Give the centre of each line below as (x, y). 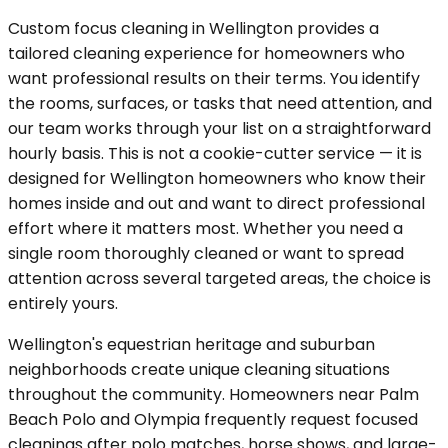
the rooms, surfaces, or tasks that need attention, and (220, 103)
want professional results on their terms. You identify (214, 78)
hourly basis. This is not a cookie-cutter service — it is (215, 153)
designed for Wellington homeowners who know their (217, 178)
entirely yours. (63, 303)
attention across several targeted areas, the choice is (219, 278)
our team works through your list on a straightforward (219, 128)
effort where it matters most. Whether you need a (205, 228)
